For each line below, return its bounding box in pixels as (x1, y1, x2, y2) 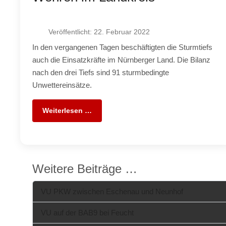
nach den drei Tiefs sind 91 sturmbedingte (32, 68, 169, 77)
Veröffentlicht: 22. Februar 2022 (48, 27, 150, 36)
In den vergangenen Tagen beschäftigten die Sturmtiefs (32, 42, 213, 51)
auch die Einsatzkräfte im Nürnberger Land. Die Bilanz (32, 55, 211, 64)
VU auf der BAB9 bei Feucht (41, 208, 134, 217)
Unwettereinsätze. (32, 80, 92, 89)
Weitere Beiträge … (32, 161, 138, 176)
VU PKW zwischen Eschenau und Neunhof (41, 187, 184, 196)
